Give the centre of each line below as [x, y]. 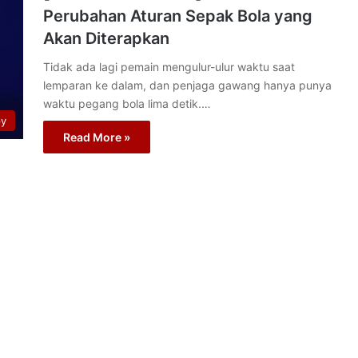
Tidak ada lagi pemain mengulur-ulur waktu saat [169, 67]
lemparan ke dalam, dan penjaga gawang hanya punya [187, 85]
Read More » [97, 137]
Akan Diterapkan [106, 38]
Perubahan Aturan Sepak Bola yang [178, 16]
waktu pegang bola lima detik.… [127, 103]
